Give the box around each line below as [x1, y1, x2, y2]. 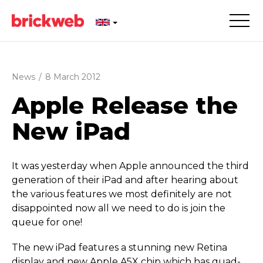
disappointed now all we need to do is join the [12, 203, 225, 214]
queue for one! [12, 217, 82, 228]
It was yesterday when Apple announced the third [12, 160, 249, 171]
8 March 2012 [45, 72, 101, 82]
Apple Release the [12, 91, 238, 120]
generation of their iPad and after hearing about [12, 174, 238, 186]
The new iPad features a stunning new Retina [12, 242, 227, 254]
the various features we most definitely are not [12, 188, 232, 200]
